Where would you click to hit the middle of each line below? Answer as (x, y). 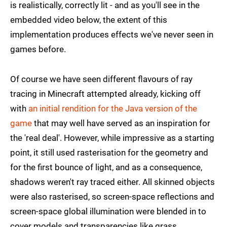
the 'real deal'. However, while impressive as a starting (112, 138)
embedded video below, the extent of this (89, 20)
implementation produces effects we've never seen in (112, 35)
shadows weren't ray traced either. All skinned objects (112, 182)
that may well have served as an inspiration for (121, 123)
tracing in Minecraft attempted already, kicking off (105, 94)
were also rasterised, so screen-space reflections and (112, 197)
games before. (38, 49)
